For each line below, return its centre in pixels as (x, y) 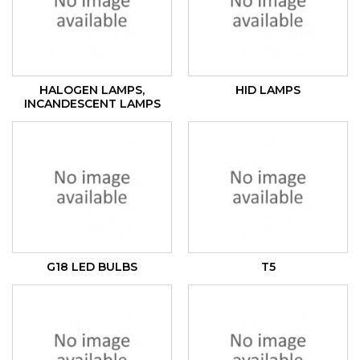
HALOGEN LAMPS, (92, 90)
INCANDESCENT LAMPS (92, 104)
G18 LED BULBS (92, 267)
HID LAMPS (268, 90)
